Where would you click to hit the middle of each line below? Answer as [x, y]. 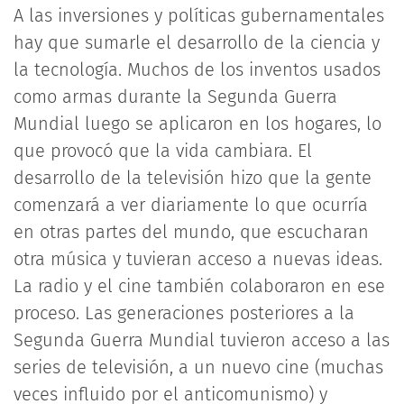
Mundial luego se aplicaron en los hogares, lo [197, 124]
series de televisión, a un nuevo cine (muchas [198, 367]
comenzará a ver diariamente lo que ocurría [191, 205]
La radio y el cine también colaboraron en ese [199, 286]
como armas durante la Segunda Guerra [175, 96]
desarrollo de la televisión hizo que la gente [193, 178]
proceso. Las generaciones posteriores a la [184, 313]
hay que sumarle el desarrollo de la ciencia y [197, 42]
